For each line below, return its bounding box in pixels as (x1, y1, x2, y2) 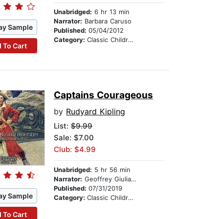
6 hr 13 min (92, 8, 130, 16)
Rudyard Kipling (66, 107, 126, 117)
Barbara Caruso (82, 17, 132, 25)
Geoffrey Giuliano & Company (82, 175, 131, 183)
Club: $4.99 (54, 145, 96, 154)
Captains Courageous (54, 89, 153, 101)
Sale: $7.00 (54, 133, 94, 143)
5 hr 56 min (92, 166, 131, 174)
